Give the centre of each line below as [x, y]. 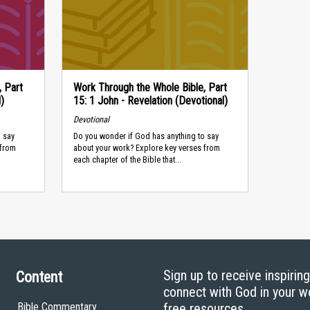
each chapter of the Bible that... [127, 160]
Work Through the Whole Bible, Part [150, 88]
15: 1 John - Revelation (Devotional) [150, 101]
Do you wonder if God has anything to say [146, 136]
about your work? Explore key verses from [146, 148]
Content [39, 277]
